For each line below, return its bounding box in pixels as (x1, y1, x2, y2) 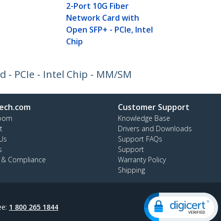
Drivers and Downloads (118, 124, 192, 134)
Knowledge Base (118, 113, 170, 123)
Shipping (118, 165, 145, 175)
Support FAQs (118, 134, 162, 144)
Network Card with (66, 12, 140, 24)
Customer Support (118, 102, 189, 113)
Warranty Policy (118, 155, 166, 165)
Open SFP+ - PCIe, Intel (66, 24, 153, 36)
